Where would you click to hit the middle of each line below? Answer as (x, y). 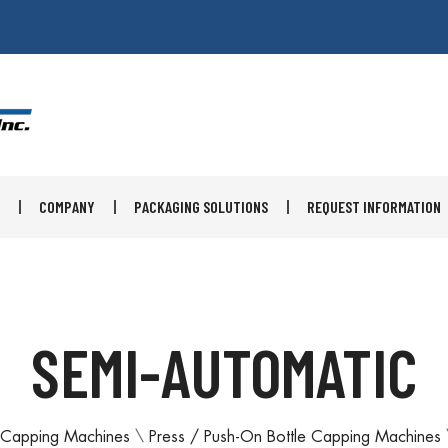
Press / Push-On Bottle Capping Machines (294, 436)
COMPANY (67, 206)
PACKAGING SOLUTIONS (201, 206)
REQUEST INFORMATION (374, 206)
